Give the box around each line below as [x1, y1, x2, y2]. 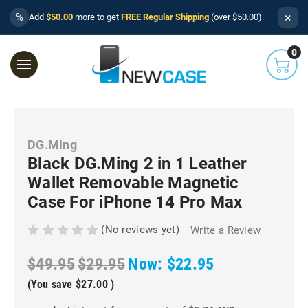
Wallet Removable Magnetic [27, 173, 239, 192]
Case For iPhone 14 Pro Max [27, 192, 243, 212]
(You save [27, 278, 73, 291]
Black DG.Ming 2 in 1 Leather [27, 153, 247, 173]
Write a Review [190, 224, 261, 237]
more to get [73, 12, 121, 22]
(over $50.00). [209, 12, 264, 22]
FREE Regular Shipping [121, 12, 209, 22]
